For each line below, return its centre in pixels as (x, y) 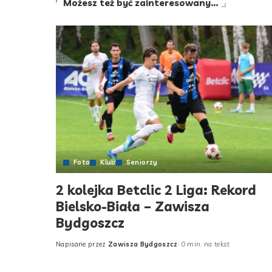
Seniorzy (142, 162)
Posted (68, 249)
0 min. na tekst (205, 244)
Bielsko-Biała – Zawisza (133, 207)
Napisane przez (81, 244)
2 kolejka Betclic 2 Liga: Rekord (156, 190)
